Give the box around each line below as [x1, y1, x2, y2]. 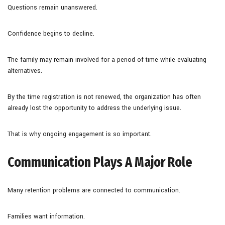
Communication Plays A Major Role [8, 153, 192, 170]
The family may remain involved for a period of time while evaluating [8, 55, 206, 64]
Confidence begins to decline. [8, 29, 94, 38]
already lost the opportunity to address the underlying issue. [8, 103, 181, 113]
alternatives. [8, 66, 42, 75]
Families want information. [8, 211, 85, 221]
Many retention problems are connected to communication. [8, 185, 180, 195]
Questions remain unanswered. [8, 3, 97, 12]
